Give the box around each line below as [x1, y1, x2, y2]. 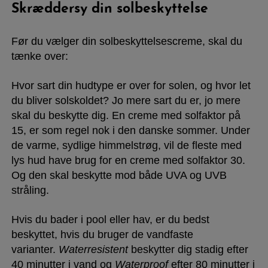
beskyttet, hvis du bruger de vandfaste [11, 228, 193, 240]
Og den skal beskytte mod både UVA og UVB [11, 169, 227, 181]
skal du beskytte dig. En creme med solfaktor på [11, 109, 240, 121]
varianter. [11, 243, 59, 255]
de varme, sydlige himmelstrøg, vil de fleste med [11, 139, 242, 151]
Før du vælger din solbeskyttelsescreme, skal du [11, 35, 242, 47]
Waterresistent [58, 243, 131, 255]
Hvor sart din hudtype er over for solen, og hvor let [11, 79, 251, 92]
